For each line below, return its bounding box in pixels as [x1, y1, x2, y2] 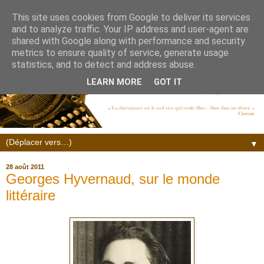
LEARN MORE [87, 77, 142, 88]
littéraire [6, 187, 55, 203]
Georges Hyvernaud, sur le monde [6, 170, 220, 187]
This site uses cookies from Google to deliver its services [12, 12, 250, 23]
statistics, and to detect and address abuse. [12, 59, 196, 70]
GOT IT [154, 77, 182, 88]
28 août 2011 [6, 163, 44, 171]
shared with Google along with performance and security [12, 35, 245, 47]
